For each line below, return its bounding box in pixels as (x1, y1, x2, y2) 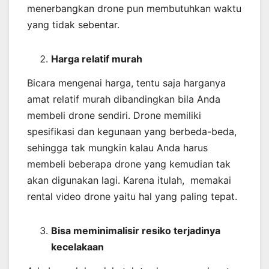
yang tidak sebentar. (27, 18, 119, 31)
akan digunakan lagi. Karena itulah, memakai (27, 174, 231, 186)
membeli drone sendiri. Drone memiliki (27, 109, 201, 121)
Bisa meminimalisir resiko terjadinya (51, 224, 220, 237)
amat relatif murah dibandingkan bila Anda (27, 92, 220, 105)
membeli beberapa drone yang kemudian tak (27, 157, 231, 170)
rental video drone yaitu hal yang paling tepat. (27, 190, 237, 202)
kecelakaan (51, 240, 104, 253)
